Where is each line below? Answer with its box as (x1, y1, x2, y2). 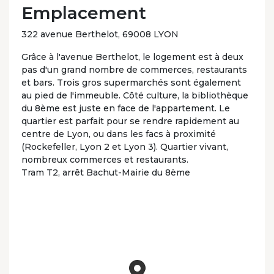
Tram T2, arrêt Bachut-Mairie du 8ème (21, 166, 190, 178)
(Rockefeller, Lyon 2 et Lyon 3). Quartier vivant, (21, 141, 228, 152)
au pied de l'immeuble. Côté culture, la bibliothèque (21, 89, 248, 101)
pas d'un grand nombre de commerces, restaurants (21, 64, 247, 75)
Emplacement (21, 2, 146, 23)
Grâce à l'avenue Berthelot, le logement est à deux (21, 51, 243, 62)
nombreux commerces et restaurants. (21, 154, 188, 165)
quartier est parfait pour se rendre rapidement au (21, 115, 239, 127)
